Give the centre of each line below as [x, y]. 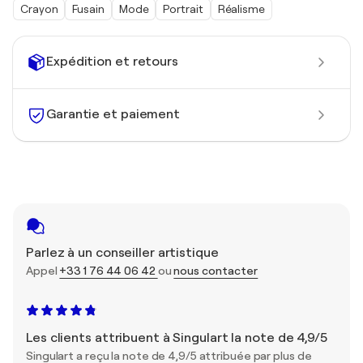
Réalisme [241, 9]
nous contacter [216, 270]
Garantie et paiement [113, 115]
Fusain [88, 9]
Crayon [39, 9]
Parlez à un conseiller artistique [122, 252]
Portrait [183, 9]
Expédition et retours [112, 62]
